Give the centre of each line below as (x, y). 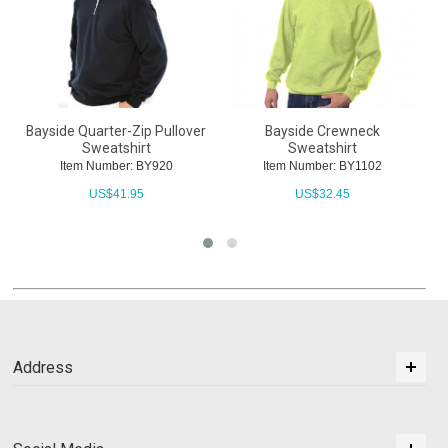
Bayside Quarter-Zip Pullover (116, 131)
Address (43, 368)
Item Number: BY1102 (323, 166)
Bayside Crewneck (323, 131)
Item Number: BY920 (116, 166)
